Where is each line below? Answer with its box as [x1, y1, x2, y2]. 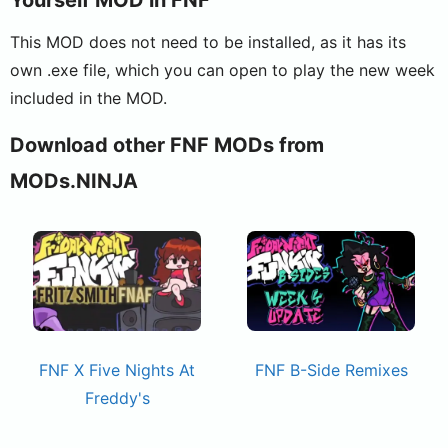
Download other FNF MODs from [10, 132, 324, 157]
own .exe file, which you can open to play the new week [10, 59, 435, 80]
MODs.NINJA [10, 168, 138, 193]
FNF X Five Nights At [39, 359, 195, 380]
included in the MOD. [10, 87, 167, 108]
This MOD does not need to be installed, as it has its [10, 31, 406, 52]
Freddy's [84, 387, 150, 408]
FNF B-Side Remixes [254, 359, 408, 380]
